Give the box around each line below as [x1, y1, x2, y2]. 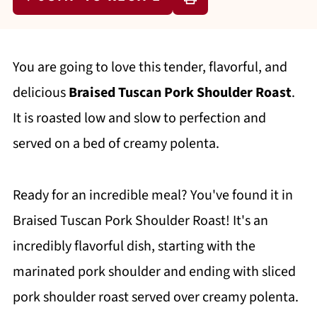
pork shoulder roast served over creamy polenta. [12, 287, 299, 307]
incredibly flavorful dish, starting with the [12, 236, 255, 256]
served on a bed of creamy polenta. [12, 134, 219, 154]
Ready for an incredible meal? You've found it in [12, 185, 293, 205]
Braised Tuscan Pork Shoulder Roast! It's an [12, 211, 268, 231]
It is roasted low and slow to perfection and [12, 108, 266, 128]
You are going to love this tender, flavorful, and [12, 57, 287, 77]
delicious [12, 83, 69, 103]
